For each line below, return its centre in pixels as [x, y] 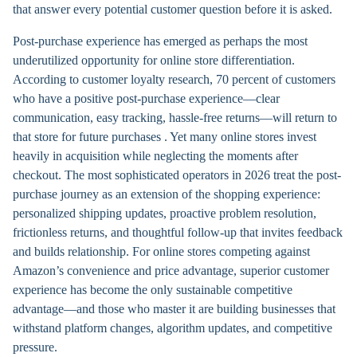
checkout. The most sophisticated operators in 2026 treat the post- [177, 175]
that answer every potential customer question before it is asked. [173, 9]
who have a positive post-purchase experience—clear [146, 98]
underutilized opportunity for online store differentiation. [154, 60]
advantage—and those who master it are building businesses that [174, 309]
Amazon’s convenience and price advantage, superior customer [171, 271]
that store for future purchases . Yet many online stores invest [165, 137]
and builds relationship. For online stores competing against [161, 251]
